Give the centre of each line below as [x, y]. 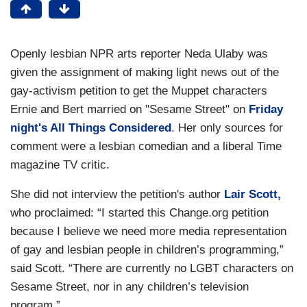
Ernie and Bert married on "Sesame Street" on [130, 110]
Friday [266, 110]
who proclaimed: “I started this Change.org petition [139, 213]
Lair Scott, [253, 195]
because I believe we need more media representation [148, 232]
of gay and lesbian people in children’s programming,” [147, 250]
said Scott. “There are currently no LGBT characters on [152, 269]
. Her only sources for [227, 128]
